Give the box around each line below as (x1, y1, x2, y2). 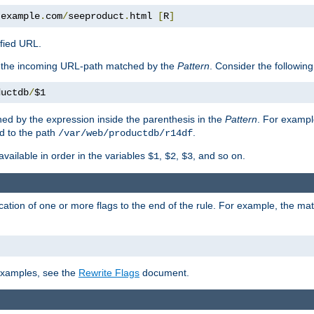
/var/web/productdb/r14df (58, 127, 193, 139)
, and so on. (193, 149, 245, 161)
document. (139, 267, 189, 279)
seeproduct (68, 10, 124, 22)
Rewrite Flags (78, 267, 139, 279)
